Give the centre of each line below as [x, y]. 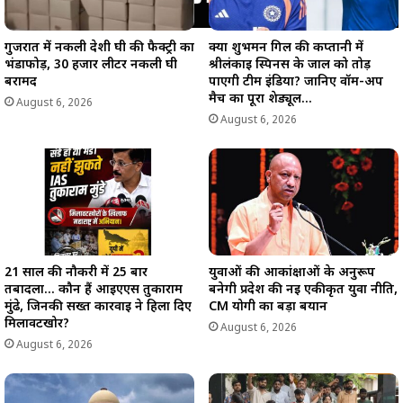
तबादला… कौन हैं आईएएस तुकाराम [94, 291]
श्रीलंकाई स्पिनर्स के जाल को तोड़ [290, 66]
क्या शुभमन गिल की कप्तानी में [286, 49]
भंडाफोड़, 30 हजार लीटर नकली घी [91, 66]
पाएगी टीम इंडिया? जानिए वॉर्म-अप [296, 83]
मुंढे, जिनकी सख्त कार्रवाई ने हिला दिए [98, 308]
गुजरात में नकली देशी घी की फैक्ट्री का [99, 49]
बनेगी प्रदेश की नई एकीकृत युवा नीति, [303, 291]
